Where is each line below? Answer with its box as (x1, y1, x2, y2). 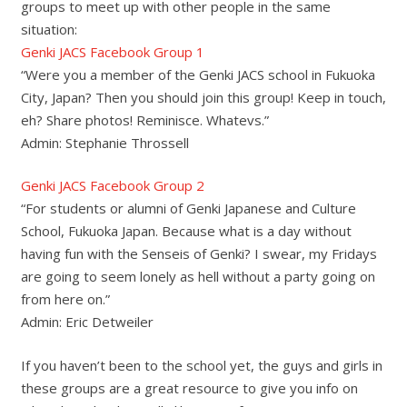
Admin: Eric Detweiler (20, 313, 154, 331)
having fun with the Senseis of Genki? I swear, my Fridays (20, 244, 377, 263)
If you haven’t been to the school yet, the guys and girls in (20, 355, 382, 374)
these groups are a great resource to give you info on (20, 378, 358, 397)
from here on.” (20, 290, 110, 308)
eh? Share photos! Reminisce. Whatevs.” (20, 110, 269, 129)
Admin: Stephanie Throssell (20, 133, 189, 152)
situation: (20, 19, 77, 38)
